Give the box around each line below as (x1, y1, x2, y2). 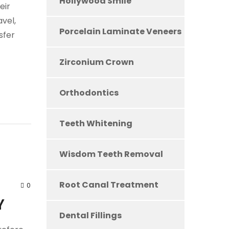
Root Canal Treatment (59, 179, 158, 191)
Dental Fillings (59, 210, 122, 221)
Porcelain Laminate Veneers (59, 26, 181, 37)
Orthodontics (59, 87, 119, 99)
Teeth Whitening (59, 118, 132, 129)
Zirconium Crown (59, 56, 134, 68)
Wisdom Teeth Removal (59, 148, 163, 160)
